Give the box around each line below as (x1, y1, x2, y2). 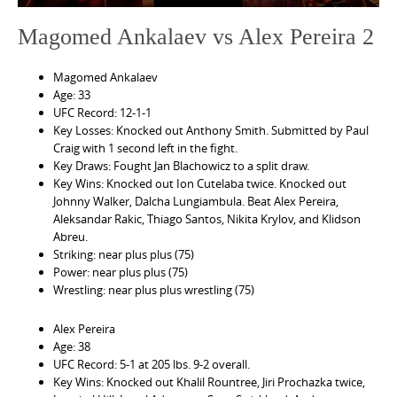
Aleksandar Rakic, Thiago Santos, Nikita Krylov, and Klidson (53, 210, 361, 227)
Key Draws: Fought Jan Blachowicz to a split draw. (53, 157, 309, 174)
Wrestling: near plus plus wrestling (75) (53, 281, 254, 298)
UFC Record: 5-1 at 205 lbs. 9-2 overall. (53, 355, 250, 372)
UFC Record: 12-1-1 (53, 104, 152, 121)
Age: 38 (53, 338, 90, 354)
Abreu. (53, 228, 88, 245)
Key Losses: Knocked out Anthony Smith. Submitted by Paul (53, 121, 369, 138)
